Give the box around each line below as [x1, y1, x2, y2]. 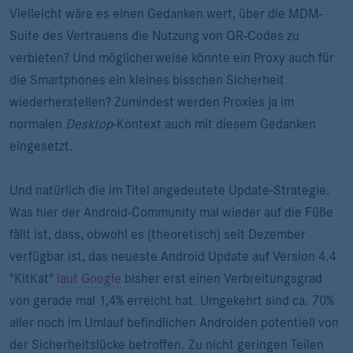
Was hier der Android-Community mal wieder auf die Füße [9, 205, 333, 219]
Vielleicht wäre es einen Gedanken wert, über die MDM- [9, 6, 323, 20]
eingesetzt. [9, 139, 73, 153]
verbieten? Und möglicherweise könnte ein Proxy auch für [9, 50, 334, 65]
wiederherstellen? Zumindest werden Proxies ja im [9, 95, 294, 109]
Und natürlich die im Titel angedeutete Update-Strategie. [9, 183, 330, 197]
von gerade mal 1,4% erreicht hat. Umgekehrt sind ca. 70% [9, 293, 334, 307]
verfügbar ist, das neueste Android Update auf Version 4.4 [9, 249, 336, 263]
